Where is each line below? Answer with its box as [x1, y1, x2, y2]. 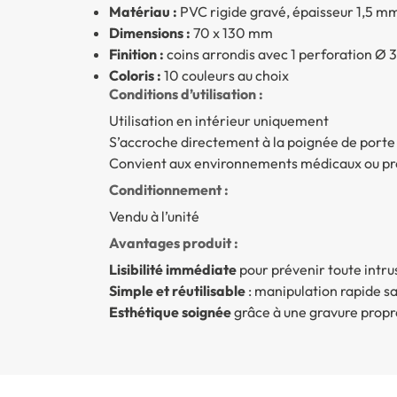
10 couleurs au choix [160, 66, 289, 84]
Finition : [108, 44, 164, 63]
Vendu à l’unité [108, 206, 199, 225]
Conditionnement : [108, 180, 229, 198]
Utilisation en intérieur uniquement [108, 111, 329, 129]
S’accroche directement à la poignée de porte [108, 132, 395, 151]
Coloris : [108, 66, 161, 84]
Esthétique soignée [108, 302, 231, 321]
